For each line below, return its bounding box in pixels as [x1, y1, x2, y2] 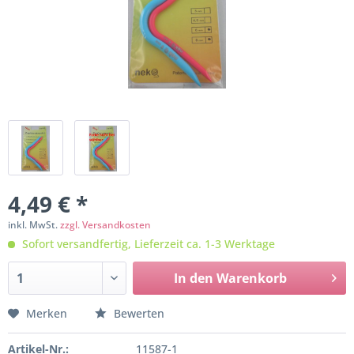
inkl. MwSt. [8, 218, 60, 232]
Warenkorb [216, 269, 287, 287]
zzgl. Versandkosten [60, 218, 151, 232]
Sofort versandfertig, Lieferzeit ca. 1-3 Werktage [19, 236, 275, 251]
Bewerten [111, 306, 164, 321]
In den [173, 269, 213, 287]
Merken [26, 306, 67, 321]
